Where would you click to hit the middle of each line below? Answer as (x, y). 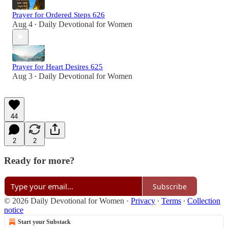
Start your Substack (44, 222)
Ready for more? (39, 161)
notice (14, 210)
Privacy (143, 201)
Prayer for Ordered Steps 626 (59, 15)
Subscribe (170, 186)
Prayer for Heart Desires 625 (58, 66)
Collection (204, 201)
